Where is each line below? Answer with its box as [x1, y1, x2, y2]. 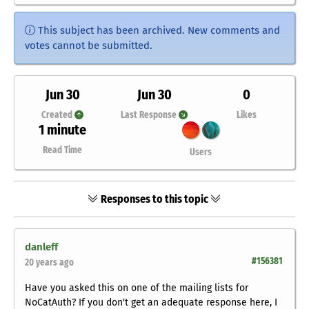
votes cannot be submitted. [25, 39, 152, 52]
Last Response [121, 110, 179, 121]
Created [41, 110, 75, 121]
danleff [25, 241, 58, 254]
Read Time [43, 145, 83, 156]
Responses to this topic [99, 192, 210, 206]
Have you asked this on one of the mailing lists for [25, 282, 248, 295]
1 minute [39, 121, 87, 139]
